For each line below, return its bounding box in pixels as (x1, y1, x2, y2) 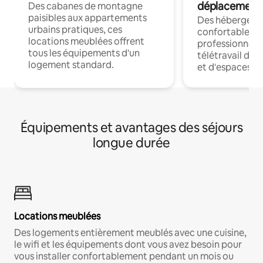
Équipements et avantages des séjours (20, 119, 243, 137)
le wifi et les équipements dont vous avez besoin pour (14, 238, 242, 251)
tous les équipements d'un (28, 47, 140, 60)
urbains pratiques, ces (28, 23, 122, 36)
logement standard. (28, 59, 114, 72)
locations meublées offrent (28, 35, 144, 48)
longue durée (93, 134, 170, 152)
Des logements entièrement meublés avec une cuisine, (14, 227, 247, 240)
